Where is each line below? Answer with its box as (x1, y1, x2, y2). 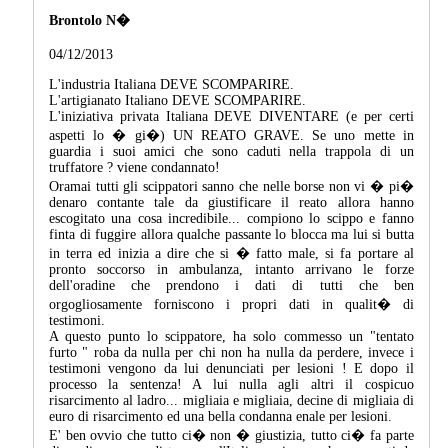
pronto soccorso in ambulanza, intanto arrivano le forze (49, 262, 414, 278)
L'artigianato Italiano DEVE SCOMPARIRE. (49, 93, 306, 109)
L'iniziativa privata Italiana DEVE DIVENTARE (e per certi (49, 109, 414, 125)
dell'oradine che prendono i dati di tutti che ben (49, 278, 414, 294)
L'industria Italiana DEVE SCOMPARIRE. (49, 77, 294, 93)
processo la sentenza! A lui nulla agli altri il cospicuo (49, 377, 414, 393)
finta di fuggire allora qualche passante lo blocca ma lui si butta (49, 227, 414, 243)
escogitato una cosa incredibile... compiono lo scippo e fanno (49, 211, 414, 227)
